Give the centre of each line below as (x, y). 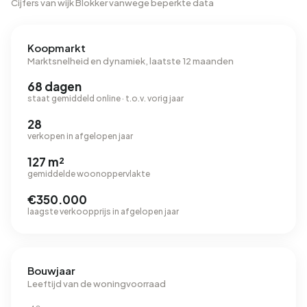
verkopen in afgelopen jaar (80, 136)
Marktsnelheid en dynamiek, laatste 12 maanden (131, 61)
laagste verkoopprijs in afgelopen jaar (103, 211)
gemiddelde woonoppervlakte (89, 174)
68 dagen (54, 86)
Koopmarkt (57, 48)
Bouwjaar (51, 270)
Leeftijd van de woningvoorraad (97, 284)
